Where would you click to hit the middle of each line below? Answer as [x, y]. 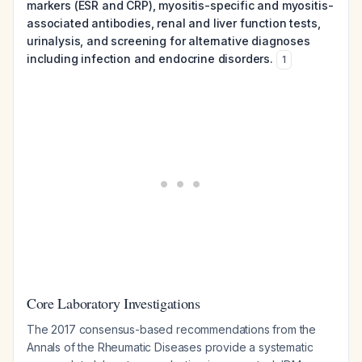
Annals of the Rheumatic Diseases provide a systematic [170, 347]
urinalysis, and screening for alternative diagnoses [168, 41]
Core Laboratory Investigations [114, 303]
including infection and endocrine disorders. [150, 59]
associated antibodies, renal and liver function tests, [174, 23]
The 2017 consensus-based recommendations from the [172, 329]
